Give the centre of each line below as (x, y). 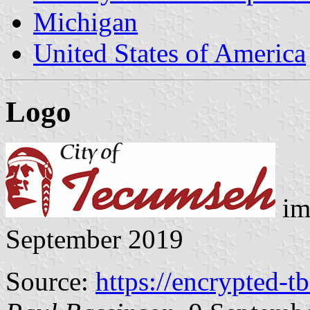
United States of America (170, 53)
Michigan (85, 21)
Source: (51, 281)
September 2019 (94, 239)
